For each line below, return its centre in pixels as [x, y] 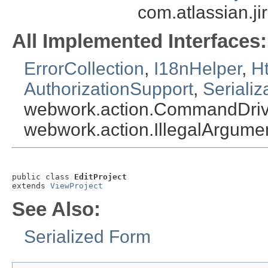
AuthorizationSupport [109, 89]
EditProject [100, 177]
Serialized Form [87, 237]
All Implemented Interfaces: [139, 41]
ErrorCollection [84, 69]
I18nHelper [198, 69]
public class [43, 177]
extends [31, 186]
